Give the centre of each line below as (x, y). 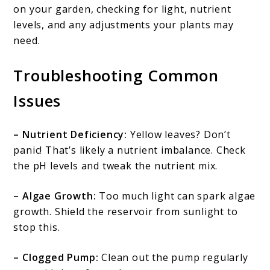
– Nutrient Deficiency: (71, 134)
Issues (37, 101)
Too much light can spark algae (177, 196)
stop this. (37, 227)
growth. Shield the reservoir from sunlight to (126, 211)
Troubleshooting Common (116, 76)
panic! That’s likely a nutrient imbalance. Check (130, 150)
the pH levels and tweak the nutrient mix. (116, 165)
